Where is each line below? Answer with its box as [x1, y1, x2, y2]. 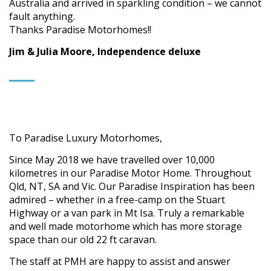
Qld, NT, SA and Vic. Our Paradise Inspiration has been [9, 180, 255, 194]
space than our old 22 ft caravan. [9, 233, 157, 247]
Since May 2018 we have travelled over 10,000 [9, 153, 215, 167]
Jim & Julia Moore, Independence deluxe [9, 45, 201, 59]
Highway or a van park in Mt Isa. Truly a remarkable [9, 206, 244, 220]
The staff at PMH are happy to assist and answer [9, 255, 230, 269]
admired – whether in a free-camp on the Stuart [9, 193, 225, 207]
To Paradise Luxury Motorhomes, [9, 131, 162, 145]
